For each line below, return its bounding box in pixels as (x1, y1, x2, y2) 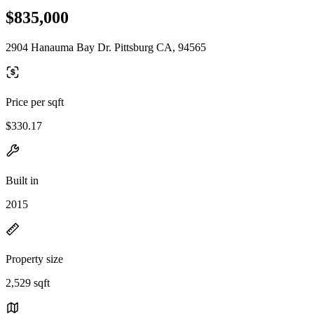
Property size (6, 252, 63, 265)
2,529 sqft (6, 276, 50, 289)
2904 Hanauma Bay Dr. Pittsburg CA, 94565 (6, 41, 206, 53)
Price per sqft (6, 95, 64, 108)
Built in (6, 174, 39, 186)
